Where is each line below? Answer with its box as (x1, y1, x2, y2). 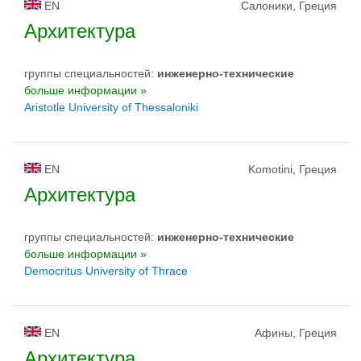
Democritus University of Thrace (24, 264, 188, 277)
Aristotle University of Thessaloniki (24, 101, 198, 114)
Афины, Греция (255, 326, 337, 339)
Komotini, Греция (248, 163, 337, 176)
